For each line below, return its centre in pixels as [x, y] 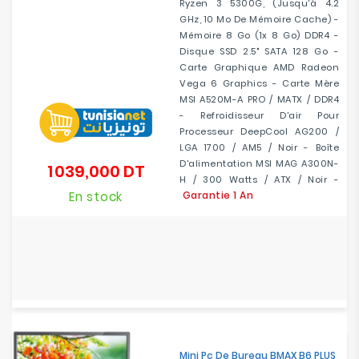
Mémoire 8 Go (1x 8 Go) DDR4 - [259, 35]
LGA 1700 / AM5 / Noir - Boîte [259, 147]
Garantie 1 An [218, 195]
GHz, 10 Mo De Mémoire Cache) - [259, 19]
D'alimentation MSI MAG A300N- [259, 163]
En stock [96, 197]
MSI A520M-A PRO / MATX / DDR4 [259, 99]
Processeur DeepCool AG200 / [259, 131]
